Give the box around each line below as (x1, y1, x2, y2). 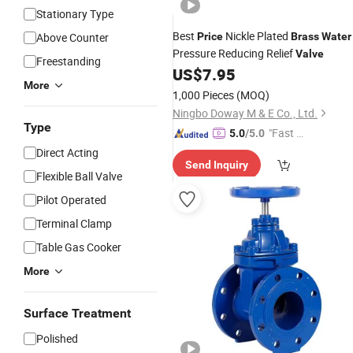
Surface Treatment (24, 306, 131, 321)
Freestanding (36, 54, 101, 69)
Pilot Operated (36, 192, 106, 207)
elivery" (269, 143, 303, 158)
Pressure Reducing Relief (173, 46, 295, 61)
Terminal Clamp (36, 216, 112, 231)
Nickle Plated (223, 28, 291, 43)
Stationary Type (36, 6, 113, 21)
